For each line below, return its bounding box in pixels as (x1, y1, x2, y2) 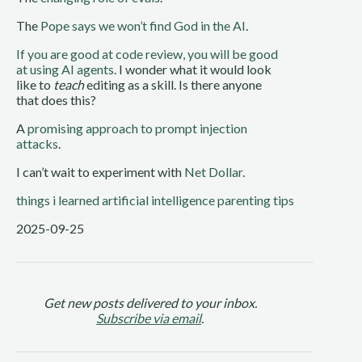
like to (16, 77, 53, 92)
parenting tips (217, 192, 294, 208)
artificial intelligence (102, 192, 215, 208)
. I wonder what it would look (114, 61, 271, 77)
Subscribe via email (96, 310, 202, 326)
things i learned (16, 192, 99, 208)
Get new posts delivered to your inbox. (43, 295, 257, 310)
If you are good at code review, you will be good (16, 46, 278, 61)
